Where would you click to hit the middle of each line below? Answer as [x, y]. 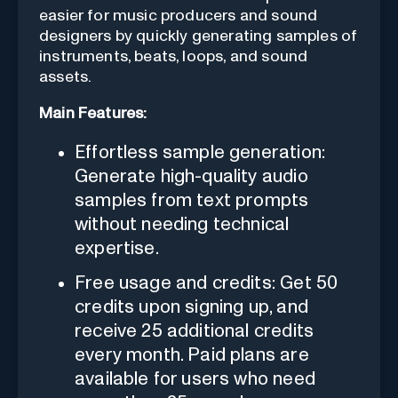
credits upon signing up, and [191, 306]
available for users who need [195, 378]
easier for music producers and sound [179, 16]
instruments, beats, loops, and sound [174, 56]
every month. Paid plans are [192, 354]
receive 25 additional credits [195, 330]
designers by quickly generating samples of [199, 36]
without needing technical [182, 224]
